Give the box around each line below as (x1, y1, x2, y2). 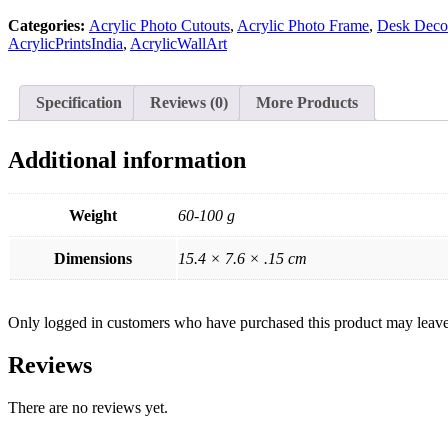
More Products (256, 93, 358, 111)
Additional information (8, 146, 246, 173)
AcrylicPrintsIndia (8, 34, 123, 52)
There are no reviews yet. (8, 399, 168, 417)
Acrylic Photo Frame (237, 16, 369, 34)
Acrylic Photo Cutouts (89, 16, 230, 34)
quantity (7, 3, 58, 21)
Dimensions (54, 250, 132, 268)
